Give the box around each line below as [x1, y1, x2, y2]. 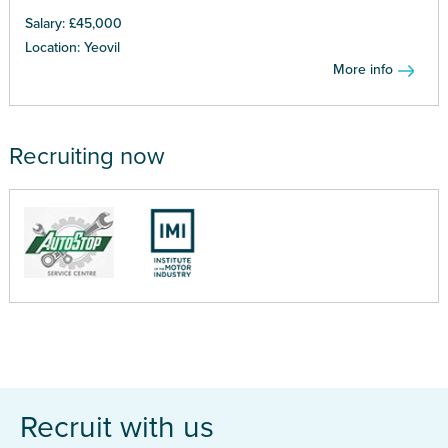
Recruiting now [8, 141, 165, 171]
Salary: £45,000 [24, 14, 122, 32]
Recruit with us [20, 408, 214, 446]
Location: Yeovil [24, 38, 120, 56]
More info [333, 60, 394, 78]
